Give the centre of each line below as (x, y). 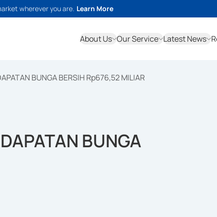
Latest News (185, 39)
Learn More (95, 8)
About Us (96, 39)
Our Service (138, 39)
